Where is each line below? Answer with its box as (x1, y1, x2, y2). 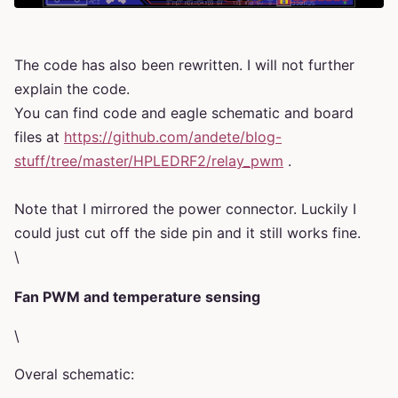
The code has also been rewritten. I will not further (14, 56, 354, 75)
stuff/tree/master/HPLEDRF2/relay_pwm (14, 152, 283, 171)
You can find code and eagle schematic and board (14, 104, 354, 123)
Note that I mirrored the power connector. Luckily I (14, 200, 356, 219)
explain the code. (14, 80, 130, 99)
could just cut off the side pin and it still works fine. (14, 224, 361, 243)
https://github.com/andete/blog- (64, 128, 282, 147)
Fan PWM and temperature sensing (14, 287, 260, 306)
